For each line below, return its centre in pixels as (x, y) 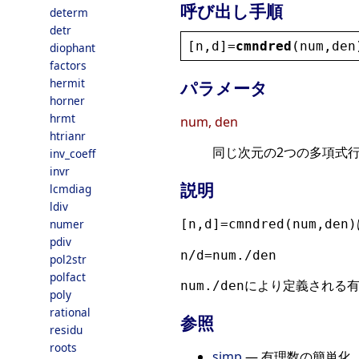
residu (66, 330)
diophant (73, 48)
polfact (68, 277)
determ (69, 12)
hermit (67, 83)
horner (67, 101)
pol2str (68, 259)
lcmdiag (71, 189)
